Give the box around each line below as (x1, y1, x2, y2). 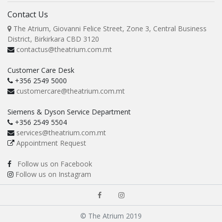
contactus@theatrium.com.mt (16, 45, 112, 55)
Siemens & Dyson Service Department (7, 107, 131, 117)
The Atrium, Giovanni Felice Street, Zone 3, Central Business (11, 24, 207, 34)
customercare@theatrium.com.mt (16, 86, 125, 96)
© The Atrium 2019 (80, 211, 142, 221)
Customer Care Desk (7, 65, 74, 75)
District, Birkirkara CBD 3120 (7, 34, 99, 44)
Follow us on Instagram (15, 169, 91, 179)
